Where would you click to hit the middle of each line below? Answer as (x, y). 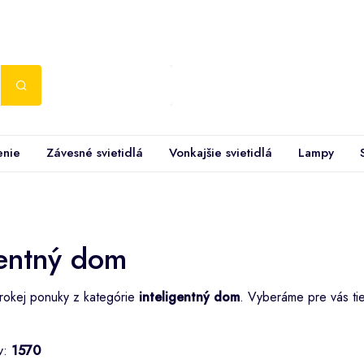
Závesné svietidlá (95, 153)
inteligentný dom (189, 297)
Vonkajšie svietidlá (221, 153)
